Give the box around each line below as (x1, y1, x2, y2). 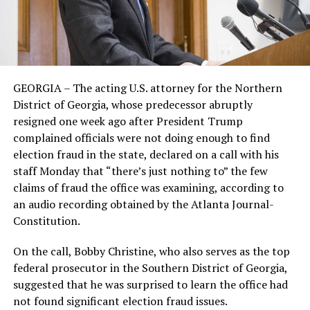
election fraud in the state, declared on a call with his (12, 146, 279, 162)
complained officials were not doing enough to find (12, 129, 270, 145)
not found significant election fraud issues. (12, 293, 228, 309)
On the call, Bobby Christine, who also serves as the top (12, 243, 290, 259)
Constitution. (12, 212, 80, 228)
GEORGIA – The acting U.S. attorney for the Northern (12, 80, 282, 95)
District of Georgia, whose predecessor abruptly (12, 96, 253, 112)
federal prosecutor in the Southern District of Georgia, (12, 259, 287, 275)
